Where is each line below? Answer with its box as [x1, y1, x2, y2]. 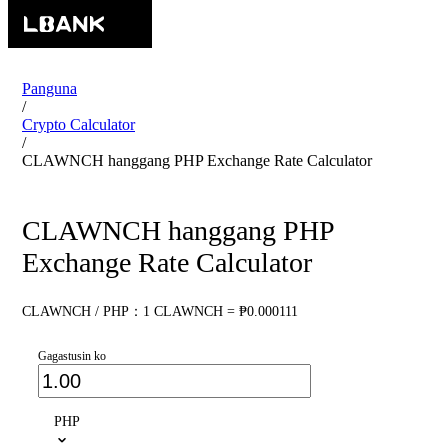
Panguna [22, 80, 77, 97]
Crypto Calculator [22, 116, 135, 133]
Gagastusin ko [38, 349, 106, 364]
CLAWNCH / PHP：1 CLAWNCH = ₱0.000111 [22, 304, 298, 320]
